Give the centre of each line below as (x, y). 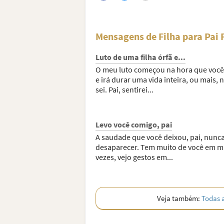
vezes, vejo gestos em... (134, 157)
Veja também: (179, 198)
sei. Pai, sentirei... (124, 89)
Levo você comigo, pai (133, 124)
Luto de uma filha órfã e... (140, 57)
